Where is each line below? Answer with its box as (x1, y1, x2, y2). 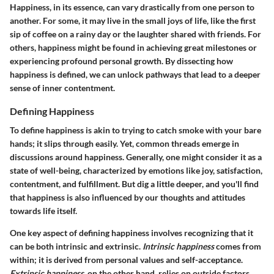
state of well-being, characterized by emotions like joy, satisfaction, (10, 165, 262, 176)
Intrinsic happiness (143, 240, 214, 251)
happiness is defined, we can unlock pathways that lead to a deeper (10, 68, 261, 80)
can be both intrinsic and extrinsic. (10, 240, 143, 251)
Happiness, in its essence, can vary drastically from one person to (10, 1, 254, 12)
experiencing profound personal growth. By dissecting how (10, 55, 233, 66)
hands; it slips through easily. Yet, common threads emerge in (10, 138, 239, 149)
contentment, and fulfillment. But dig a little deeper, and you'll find (10, 178, 259, 189)
